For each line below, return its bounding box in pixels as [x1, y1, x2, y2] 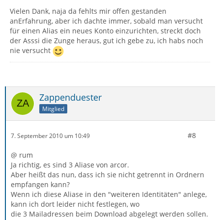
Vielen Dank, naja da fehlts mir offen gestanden [10, 6, 166, 16]
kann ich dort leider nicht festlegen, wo [11, 199, 139, 209]
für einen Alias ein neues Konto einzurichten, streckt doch [10, 26, 201, 35]
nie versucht [10, 46, 53, 55]
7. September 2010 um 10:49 [11, 131, 90, 140]
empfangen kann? [11, 180, 70, 189]
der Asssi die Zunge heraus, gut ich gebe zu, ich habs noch [10, 36, 203, 45]
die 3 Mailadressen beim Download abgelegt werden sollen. [11, 209, 208, 219]
